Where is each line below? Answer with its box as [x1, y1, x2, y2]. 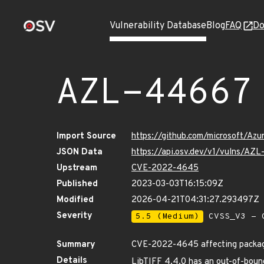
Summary [57, 239, 95, 250]
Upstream [57, 163, 97, 174]
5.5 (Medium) [136, 212, 199, 222]
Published [57, 179, 98, 190]
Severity [57, 210, 93, 222]
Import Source [57, 131, 116, 142]
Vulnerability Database [110, 20, 206, 32]
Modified [57, 194, 94, 206]
